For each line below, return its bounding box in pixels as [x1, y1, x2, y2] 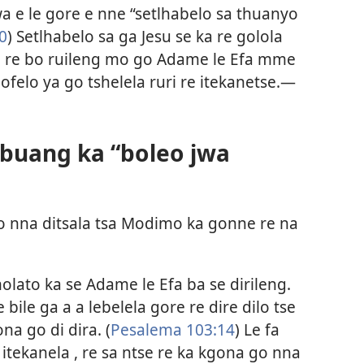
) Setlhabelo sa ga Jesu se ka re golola [7, 25, 283, 48]
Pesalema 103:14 [110, 318, 235, 340]
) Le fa [235, 318, 279, 340]
